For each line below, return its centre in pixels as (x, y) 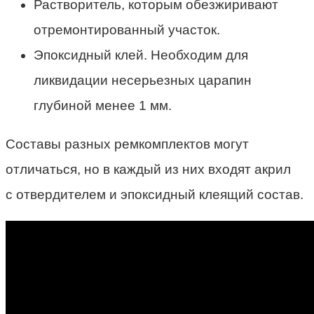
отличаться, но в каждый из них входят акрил (148, 170)
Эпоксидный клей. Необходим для (141, 55)
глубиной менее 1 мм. (103, 106)
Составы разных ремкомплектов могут (127, 144)
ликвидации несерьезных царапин (143, 81)
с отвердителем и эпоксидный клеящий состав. (155, 195)
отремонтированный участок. (127, 30)
